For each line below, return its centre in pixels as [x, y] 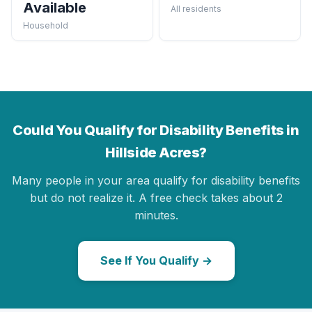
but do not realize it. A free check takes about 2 [156, 197]
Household [46, 25]
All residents [196, 8]
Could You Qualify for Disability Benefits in [156, 130]
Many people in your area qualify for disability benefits [156, 180]
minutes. [156, 215]
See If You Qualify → [156, 260]
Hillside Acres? [156, 152]
